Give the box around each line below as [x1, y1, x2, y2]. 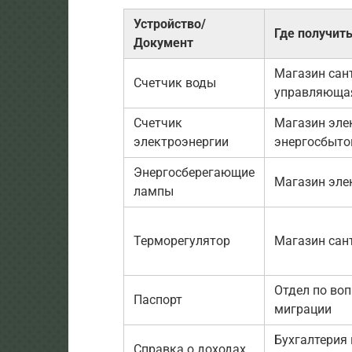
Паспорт [134, 291, 182, 307]
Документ [134, 35, 193, 50]
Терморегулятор [134, 233, 230, 248]
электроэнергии [134, 134, 229, 149]
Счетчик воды [134, 75, 216, 90]
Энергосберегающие [134, 164, 255, 180]
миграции [274, 301, 332, 317]
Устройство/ [134, 16, 206, 31]
